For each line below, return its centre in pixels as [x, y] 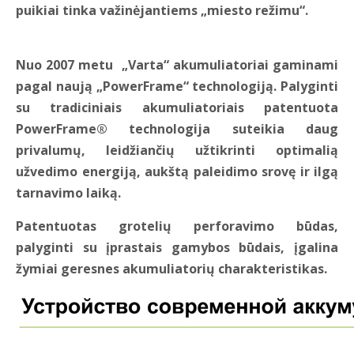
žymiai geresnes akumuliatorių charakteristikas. [171, 269]
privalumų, [61, 151]
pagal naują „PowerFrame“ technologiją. [148, 87]
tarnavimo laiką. [68, 193]
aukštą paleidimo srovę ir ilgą [241, 172]
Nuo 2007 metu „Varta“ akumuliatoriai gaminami [177, 65]
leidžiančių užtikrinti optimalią [222, 151]
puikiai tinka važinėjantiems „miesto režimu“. [162, 11]
